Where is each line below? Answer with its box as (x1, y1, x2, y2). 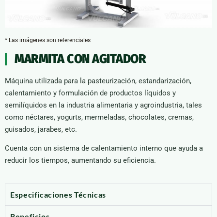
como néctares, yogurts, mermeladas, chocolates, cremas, (5, 112, 194, 122)
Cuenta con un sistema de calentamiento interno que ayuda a (5, 144, 203, 153)
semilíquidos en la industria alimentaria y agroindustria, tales (5, 100, 202, 109)
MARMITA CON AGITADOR (15, 51, 146, 66)
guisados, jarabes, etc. (5, 124, 77, 134)
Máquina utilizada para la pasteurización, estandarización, (5, 76, 191, 85)
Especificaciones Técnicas (10, 189, 106, 199)
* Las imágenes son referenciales (5, 36, 91, 44)
